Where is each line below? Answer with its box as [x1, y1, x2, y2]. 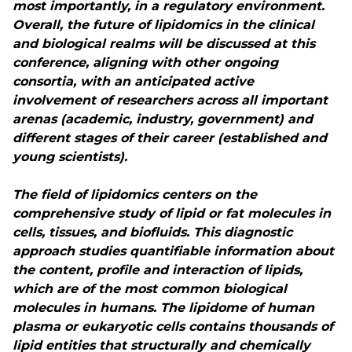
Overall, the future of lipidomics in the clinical [13, 17, 314, 32]
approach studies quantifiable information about [13, 244, 334, 258]
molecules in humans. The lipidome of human [13, 300, 314, 315]
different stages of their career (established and [13, 130, 327, 145]
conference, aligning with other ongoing [13, 55, 278, 70]
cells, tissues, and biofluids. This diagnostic [13, 225, 292, 240]
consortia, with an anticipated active [13, 74, 254, 89]
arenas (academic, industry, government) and [13, 112, 313, 126]
